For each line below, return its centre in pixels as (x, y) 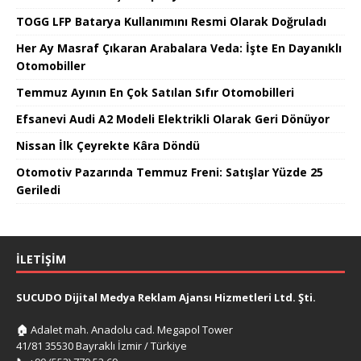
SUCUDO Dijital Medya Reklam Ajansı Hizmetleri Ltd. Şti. (166, 297)
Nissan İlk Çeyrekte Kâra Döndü (108, 145)
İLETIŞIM (41, 259)
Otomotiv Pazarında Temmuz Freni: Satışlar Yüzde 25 (170, 172)
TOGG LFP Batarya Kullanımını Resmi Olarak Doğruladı (171, 21)
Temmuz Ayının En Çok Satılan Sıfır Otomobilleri (155, 92)
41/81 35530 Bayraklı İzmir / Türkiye (102, 345)
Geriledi (38, 189)
